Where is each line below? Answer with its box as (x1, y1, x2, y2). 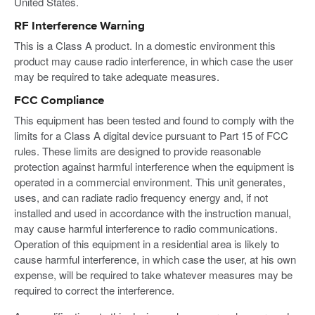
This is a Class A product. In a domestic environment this (14, 38, 276, 53)
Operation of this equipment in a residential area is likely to (14, 236, 279, 251)
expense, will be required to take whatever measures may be (14, 266, 292, 282)
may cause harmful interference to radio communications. (14, 220, 278, 236)
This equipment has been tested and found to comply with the (14, 112, 294, 127)
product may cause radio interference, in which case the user (14, 53, 293, 69)
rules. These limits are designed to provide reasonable (14, 143, 261, 158)
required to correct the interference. (14, 282, 174, 297)
